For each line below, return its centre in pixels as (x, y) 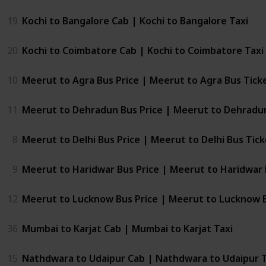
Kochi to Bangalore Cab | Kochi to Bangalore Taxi (135, 20)
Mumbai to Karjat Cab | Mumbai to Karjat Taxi (127, 228)
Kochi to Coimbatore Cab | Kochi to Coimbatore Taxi (143, 50)
